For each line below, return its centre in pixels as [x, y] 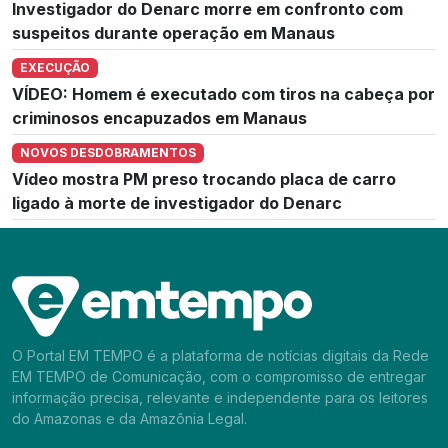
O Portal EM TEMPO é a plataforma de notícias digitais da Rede [220, 356]
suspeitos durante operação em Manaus [173, 32]
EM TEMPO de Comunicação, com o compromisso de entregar [219, 377]
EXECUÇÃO [54, 67]
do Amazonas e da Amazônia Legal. [129, 419]
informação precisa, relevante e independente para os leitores [220, 398]
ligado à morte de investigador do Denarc [177, 203]
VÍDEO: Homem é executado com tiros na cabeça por [223, 93]
